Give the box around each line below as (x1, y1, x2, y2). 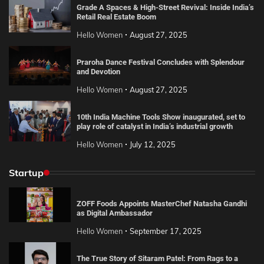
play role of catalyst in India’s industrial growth (76, 121, 233, 131)
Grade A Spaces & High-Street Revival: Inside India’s (76, 3, 254, 12)
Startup (9, 166, 44, 179)
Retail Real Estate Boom (76, 12, 156, 22)
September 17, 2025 (129, 226, 202, 236)
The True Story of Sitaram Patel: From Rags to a (76, 253, 238, 263)
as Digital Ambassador (76, 208, 153, 217)
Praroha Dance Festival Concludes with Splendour (76, 58, 245, 67)
